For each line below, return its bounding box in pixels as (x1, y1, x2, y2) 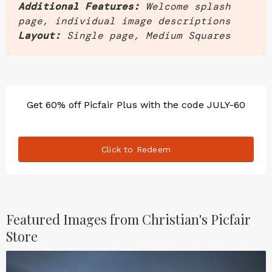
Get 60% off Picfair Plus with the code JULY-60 (27, 98, 245, 110)
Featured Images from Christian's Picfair (6, 209, 251, 228)
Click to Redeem (101, 144, 171, 154)
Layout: (18, 29, 61, 42)
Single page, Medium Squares (67, 29, 231, 42)
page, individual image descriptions (18, 14, 231, 27)
